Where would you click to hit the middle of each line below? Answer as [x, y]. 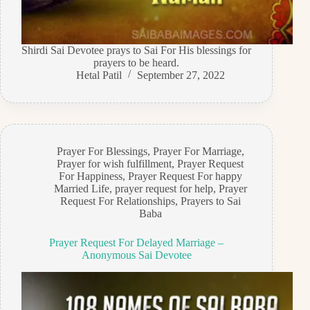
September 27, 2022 [181, 75]
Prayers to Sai [210, 201]
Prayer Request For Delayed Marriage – [137, 243]
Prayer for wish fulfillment [115, 164]
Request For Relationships [117, 201]
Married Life [81, 189]
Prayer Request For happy [185, 176]
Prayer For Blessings [102, 152]
